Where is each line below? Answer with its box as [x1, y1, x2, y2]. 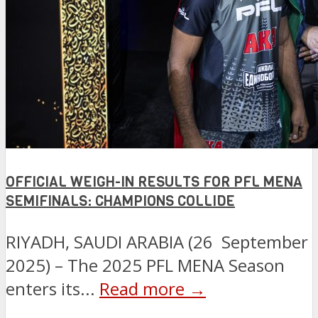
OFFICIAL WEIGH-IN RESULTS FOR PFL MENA [6, 172, 302, 192]
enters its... [6, 276, 99, 300]
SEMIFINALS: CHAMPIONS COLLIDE [6, 192, 235, 212]
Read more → [99, 276, 206, 300]
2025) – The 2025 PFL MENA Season [6, 253, 285, 277]
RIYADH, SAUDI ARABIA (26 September [6, 229, 308, 253]
